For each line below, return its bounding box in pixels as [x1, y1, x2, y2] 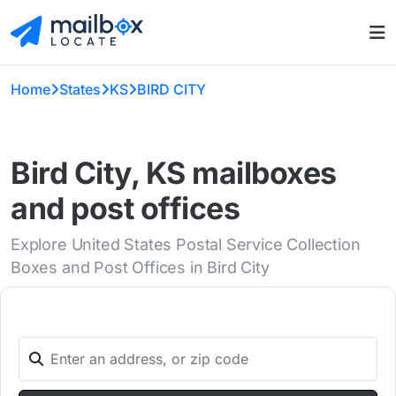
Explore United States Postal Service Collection [11, 235, 361, 255]
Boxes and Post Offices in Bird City [11, 258, 270, 278]
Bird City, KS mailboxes [11, 155, 337, 192]
